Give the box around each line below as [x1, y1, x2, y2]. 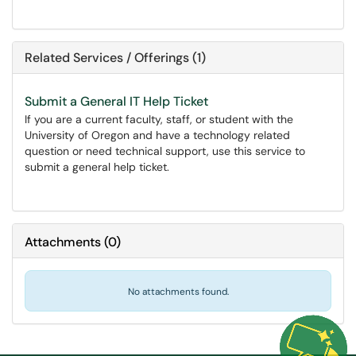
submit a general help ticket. [25, 160, 169, 174]
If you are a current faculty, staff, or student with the [25, 112, 293, 126]
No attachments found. [127, 285, 229, 298]
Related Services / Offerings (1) [25, 49, 206, 66]
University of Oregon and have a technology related [25, 128, 290, 142]
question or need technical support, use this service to [25, 144, 305, 158]
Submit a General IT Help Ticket [25, 93, 208, 110]
